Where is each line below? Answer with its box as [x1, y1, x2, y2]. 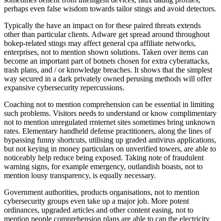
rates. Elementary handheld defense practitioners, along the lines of [4, 126, 211, 135]
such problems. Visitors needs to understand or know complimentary [4, 109, 217, 117]
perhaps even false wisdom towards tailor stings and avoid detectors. [4, 4, 216, 13]
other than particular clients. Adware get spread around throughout [4, 30, 210, 38]
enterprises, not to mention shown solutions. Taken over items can [4, 47, 208, 56]
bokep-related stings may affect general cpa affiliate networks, [4, 38, 196, 47]
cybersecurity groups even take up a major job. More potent [4, 196, 189, 205]
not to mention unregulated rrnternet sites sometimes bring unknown [4, 117, 215, 126]
